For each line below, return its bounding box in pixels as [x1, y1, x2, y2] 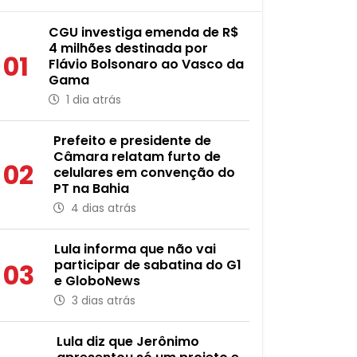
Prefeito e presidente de [53, 131, 211, 150]
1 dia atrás [62, 92, 121, 108]
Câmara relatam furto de [53, 147, 221, 166]
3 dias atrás [68, 292, 135, 308]
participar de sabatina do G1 [53, 256, 241, 274]
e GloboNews [53, 272, 140, 290]
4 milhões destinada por [48, 39, 208, 57]
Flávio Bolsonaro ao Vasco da [48, 55, 244, 73]
